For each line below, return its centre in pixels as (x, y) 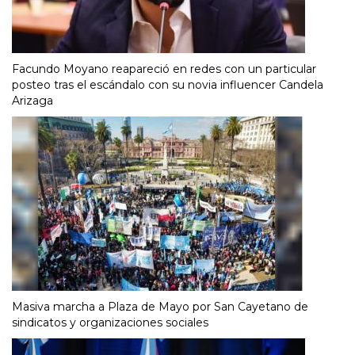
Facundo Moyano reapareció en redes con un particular (164, 69)
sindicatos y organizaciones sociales (110, 323)
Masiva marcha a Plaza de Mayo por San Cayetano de (160, 307)
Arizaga (32, 101)
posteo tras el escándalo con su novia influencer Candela (168, 85)
